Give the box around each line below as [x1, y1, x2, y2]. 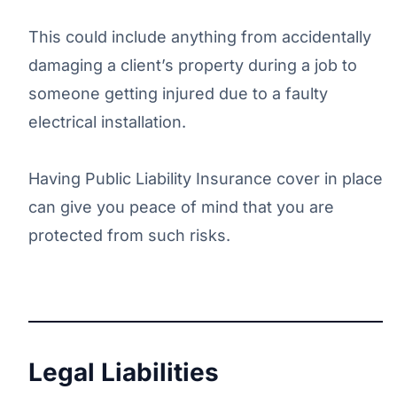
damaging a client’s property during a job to [28, 55, 357, 74]
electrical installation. [28, 112, 186, 131]
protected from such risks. [28, 225, 230, 245]
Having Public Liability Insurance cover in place [28, 168, 383, 188]
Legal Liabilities [28, 356, 219, 387]
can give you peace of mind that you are [28, 197, 334, 216]
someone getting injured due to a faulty [28, 83, 328, 103]
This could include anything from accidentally [28, 27, 371, 46]
